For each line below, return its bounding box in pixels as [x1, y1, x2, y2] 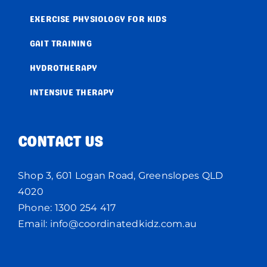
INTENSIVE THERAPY [30, 89, 114, 98]
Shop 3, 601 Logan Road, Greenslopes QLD [18, 170, 223, 182]
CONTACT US [18, 136, 103, 151]
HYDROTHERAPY [30, 64, 98, 73]
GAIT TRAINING [30, 40, 92, 49]
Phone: [18, 202, 55, 214]
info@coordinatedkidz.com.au [49, 218, 197, 230]
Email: [18, 218, 50, 230]
